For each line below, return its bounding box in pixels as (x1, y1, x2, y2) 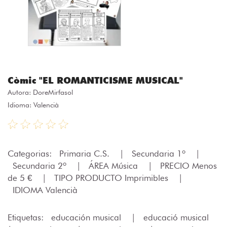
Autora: (8, 88, 33, 96)
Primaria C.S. (59, 148, 112, 159)
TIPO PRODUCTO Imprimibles (54, 172, 171, 183)
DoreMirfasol (33, 88, 73, 96)
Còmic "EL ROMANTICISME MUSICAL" (8, 74, 183, 86)
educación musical (51, 212, 124, 222)
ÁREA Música (89, 160, 140, 171)
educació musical (143, 212, 211, 222)
